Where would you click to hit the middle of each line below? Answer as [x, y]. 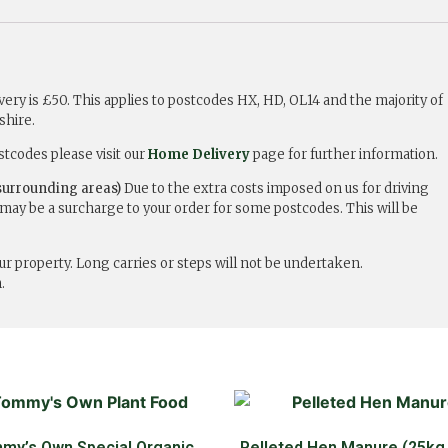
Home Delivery [199, 155]
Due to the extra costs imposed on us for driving [276, 189]
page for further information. [344, 155]
